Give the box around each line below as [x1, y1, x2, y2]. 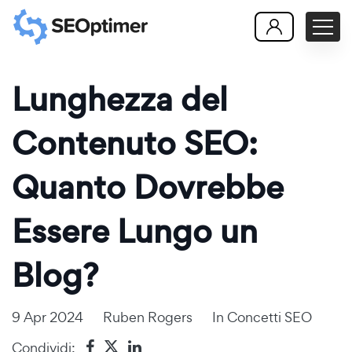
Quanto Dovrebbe [12, 165, 284, 210]
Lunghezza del [12, 77, 228, 122]
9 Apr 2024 [12, 308, 83, 326]
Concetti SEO [227, 308, 312, 326]
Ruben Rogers [103, 308, 192, 326]
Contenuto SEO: [12, 121, 258, 166]
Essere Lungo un [12, 209, 258, 254]
